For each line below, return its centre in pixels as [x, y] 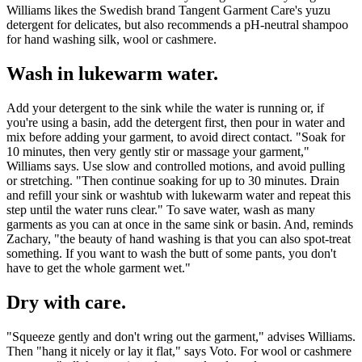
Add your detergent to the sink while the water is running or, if [165, 108]
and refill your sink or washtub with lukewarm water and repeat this [179, 196]
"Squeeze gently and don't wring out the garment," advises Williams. [181, 336]
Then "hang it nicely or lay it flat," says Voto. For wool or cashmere [179, 351]
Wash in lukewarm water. [112, 74]
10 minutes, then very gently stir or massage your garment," [158, 152]
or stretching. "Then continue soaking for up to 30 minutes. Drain [173, 181]
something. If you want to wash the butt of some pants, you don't [171, 254]
